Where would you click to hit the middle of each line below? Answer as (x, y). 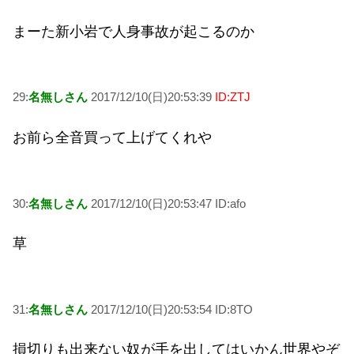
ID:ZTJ (233, 97)
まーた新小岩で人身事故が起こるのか (134, 31)
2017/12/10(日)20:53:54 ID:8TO (170, 309)
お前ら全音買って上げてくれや (112, 138)
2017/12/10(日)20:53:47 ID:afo (167, 203)
